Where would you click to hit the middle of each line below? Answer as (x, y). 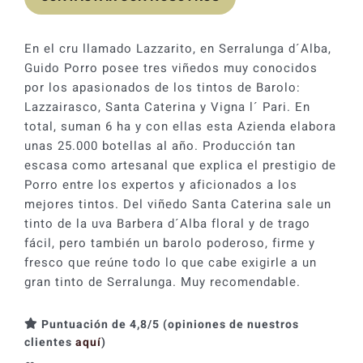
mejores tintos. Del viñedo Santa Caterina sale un (177, 204)
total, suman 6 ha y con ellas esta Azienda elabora (180, 126)
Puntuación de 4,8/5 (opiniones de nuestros (170, 324)
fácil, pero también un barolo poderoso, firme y (169, 243)
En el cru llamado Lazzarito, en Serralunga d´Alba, (177, 48)
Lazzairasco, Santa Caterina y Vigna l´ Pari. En (167, 107)
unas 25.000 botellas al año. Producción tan (160, 145)
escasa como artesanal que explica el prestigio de (180, 165)
